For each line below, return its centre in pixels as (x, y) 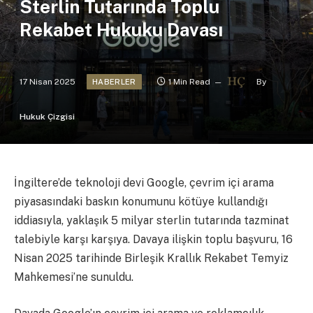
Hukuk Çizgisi (47, 117)
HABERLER (114, 82)
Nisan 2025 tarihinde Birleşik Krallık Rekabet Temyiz (151, 259)
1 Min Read (189, 81)
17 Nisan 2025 (48, 81)
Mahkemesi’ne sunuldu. (74, 277)
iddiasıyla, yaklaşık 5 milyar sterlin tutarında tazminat (152, 221)
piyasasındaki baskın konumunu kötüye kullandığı (141, 202)
